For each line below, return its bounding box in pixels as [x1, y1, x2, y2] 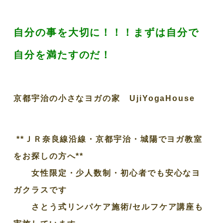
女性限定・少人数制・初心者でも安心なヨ [13, 168, 201, 177]
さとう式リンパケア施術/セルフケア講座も [13, 202, 204, 211]
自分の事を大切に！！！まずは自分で [13, 26, 199, 38]
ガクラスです [13, 185, 67, 194]
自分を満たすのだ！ [13, 49, 112, 60]
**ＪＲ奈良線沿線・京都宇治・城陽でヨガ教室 [13, 134, 203, 143]
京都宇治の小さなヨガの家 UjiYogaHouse [13, 94, 195, 103]
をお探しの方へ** [13, 151, 84, 160]
